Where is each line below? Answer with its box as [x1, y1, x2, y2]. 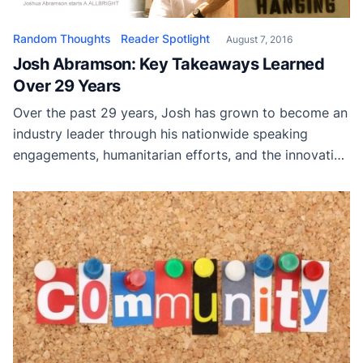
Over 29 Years [13, 75, 121, 96]
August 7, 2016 [226, 32, 293, 45]
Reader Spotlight [121, 31, 210, 45]
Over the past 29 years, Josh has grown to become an [13, 104, 348, 121]
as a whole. [13, 188, 82, 205]
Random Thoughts [13, 31, 111, 45]
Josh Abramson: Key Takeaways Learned [13, 53, 324, 74]
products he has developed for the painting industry [13, 167, 333, 184]
